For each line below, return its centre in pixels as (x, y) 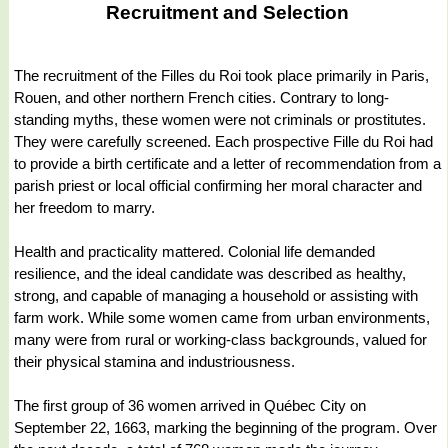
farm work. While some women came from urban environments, (222, 317)
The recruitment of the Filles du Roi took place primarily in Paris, (221, 75)
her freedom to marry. (84, 207)
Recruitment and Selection (228, 13)
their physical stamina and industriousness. (154, 361)
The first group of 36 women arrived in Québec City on (190, 405)
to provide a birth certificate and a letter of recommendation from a (227, 163)
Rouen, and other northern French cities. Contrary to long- (201, 97)
